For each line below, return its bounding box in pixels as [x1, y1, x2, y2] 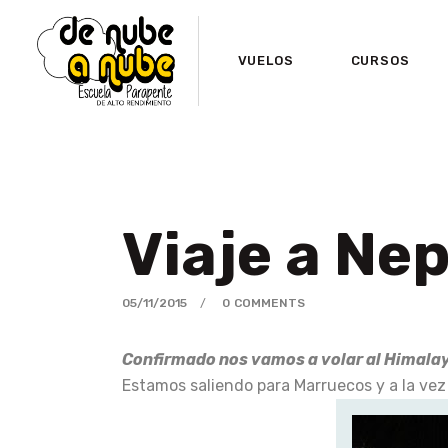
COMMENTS [233, 295, 305, 310]
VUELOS [237, 52, 294, 68]
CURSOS [350, 52, 410, 68]
